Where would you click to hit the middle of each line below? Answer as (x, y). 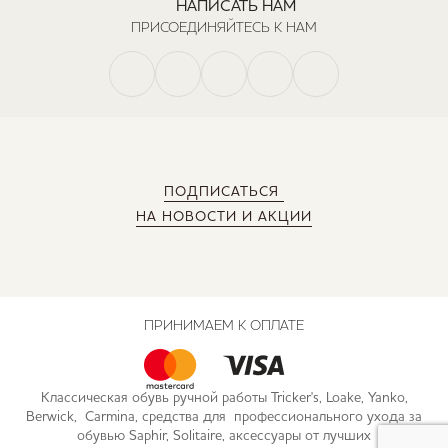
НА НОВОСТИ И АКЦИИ (224, 216)
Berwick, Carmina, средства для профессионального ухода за (224, 417)
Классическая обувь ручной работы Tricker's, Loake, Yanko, (224, 398)
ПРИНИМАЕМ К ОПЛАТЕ (224, 325)
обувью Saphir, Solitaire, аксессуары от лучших (224, 436)
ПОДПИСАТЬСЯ (224, 191)
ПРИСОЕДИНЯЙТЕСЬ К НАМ (224, 27)
